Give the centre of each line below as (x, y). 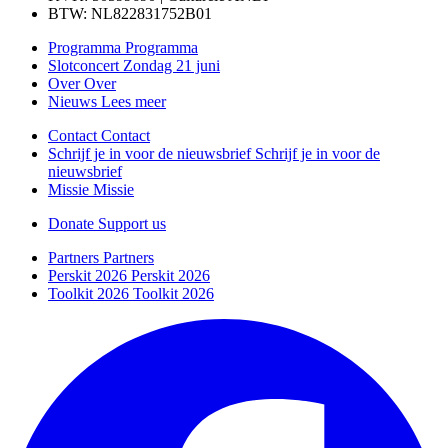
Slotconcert (83, 66)
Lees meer (133, 102)
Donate (71, 224)
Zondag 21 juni (171, 66)
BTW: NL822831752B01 (130, 14)
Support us (132, 224)
